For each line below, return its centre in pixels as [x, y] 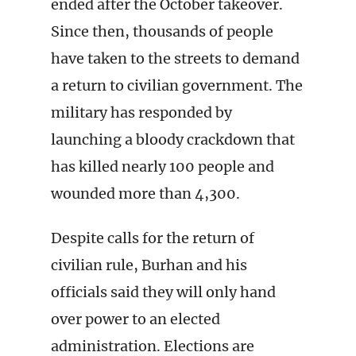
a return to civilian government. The [177, 85]
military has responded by [141, 112]
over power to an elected [135, 319]
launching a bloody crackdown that [173, 139]
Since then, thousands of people [162, 31]
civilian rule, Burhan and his [149, 265]
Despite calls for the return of [153, 238]
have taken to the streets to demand [175, 58]
